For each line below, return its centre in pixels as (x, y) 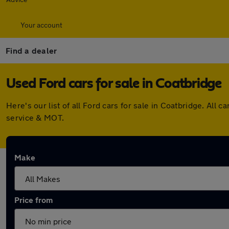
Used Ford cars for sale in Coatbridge (114, 84)
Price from (33, 200)
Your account (41, 25)
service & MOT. (35, 117)
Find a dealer (31, 50)
